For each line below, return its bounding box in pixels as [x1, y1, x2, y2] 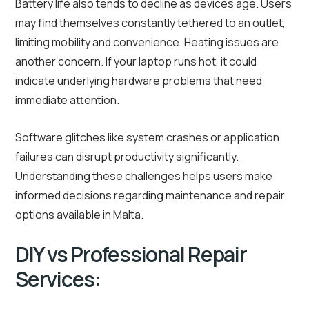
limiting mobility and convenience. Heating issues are [15, 34, 279, 50]
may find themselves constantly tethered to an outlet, [15, 15, 286, 31]
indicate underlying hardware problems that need [15, 73, 262, 89]
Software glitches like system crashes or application [15, 130, 279, 146]
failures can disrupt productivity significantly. [15, 149, 239, 165]
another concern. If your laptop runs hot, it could [15, 54, 257, 70]
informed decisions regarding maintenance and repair [15, 188, 285, 203]
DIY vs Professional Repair [15, 240, 247, 269]
